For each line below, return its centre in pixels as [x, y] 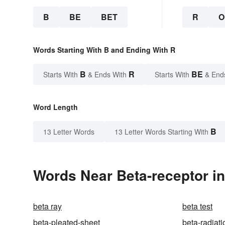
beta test [198, 206]
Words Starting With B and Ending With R [104, 49]
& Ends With [107, 74]
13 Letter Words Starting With [161, 131]
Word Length [55, 107]
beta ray [47, 206]
